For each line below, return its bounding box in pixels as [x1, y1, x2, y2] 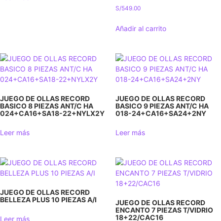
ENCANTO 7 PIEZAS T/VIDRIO [115, 205, 213, 214]
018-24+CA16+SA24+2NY [115, 109, 206, 117]
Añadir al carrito [115, 24, 166, 33]
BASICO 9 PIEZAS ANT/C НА [115, 101, 209, 110]
